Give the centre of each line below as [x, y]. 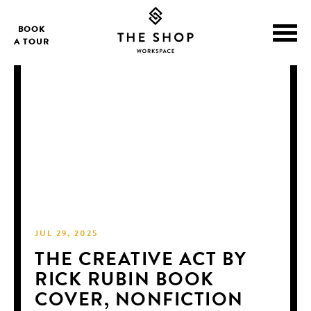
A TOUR [32, 43]
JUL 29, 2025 [67, 234]
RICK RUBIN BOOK [125, 281]
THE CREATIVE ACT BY [141, 261]
